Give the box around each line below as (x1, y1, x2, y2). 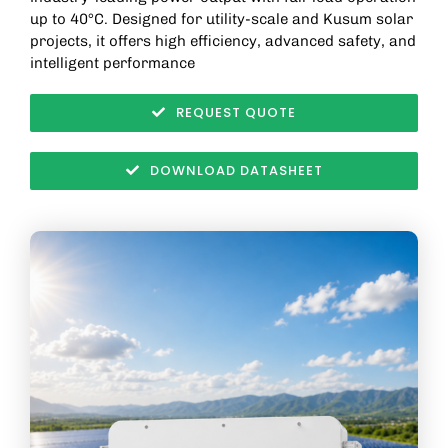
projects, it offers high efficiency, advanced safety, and (29, 31, 416, 50)
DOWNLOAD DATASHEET (149, 160, 323, 180)
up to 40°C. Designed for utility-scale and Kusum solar (29, 9, 413, 28)
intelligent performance (29, 53, 195, 72)
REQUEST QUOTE (176, 102, 296, 122)
